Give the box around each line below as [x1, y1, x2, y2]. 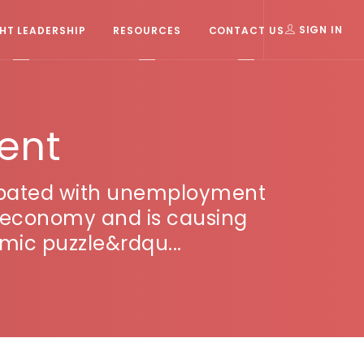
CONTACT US [208, 23, 284, 37]
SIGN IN [295, 23, 343, 36]
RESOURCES [113, 23, 181, 37]
